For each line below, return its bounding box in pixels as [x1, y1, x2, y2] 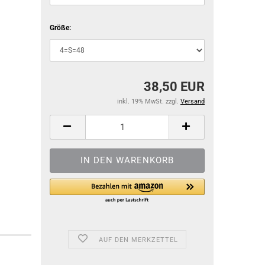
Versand [180, 98, 205, 106]
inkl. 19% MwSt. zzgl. [117, 98, 180, 106]
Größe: [49, 24, 71, 33]
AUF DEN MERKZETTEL [98, 236, 178, 244]
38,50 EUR [144, 79, 205, 95]
